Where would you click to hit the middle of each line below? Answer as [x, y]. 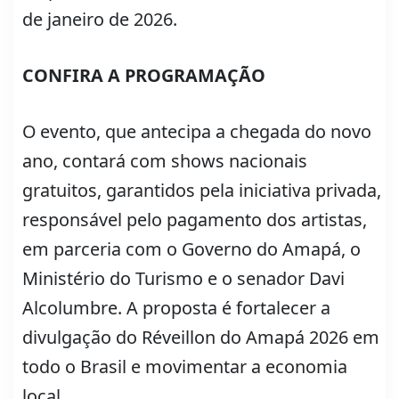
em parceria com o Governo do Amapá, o [191, 248]
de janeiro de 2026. [100, 19]
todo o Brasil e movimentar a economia [185, 366]
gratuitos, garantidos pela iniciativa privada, [202, 190]
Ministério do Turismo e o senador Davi [183, 278]
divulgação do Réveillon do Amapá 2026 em [201, 337]
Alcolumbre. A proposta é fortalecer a [176, 307]
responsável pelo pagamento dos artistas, [195, 219]
